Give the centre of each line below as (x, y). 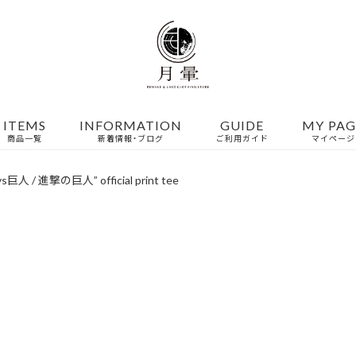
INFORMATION (131, 125)
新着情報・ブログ (131, 138)
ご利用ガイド (242, 138)
